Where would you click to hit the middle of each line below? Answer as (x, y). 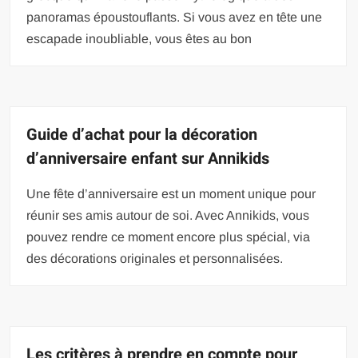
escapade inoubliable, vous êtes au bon (139, 39)
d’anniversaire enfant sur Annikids (148, 159)
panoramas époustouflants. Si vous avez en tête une (175, 18)
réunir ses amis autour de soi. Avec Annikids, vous (168, 216)
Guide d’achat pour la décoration (142, 135)
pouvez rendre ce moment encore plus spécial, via (169, 237)
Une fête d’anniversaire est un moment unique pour (171, 194)
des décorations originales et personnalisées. (155, 259)
